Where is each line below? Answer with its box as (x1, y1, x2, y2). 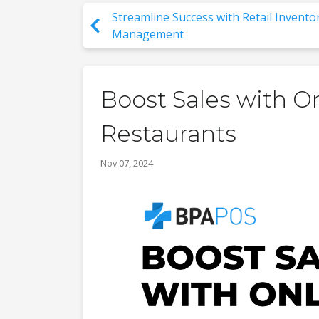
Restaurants (100, 120, 236, 147)
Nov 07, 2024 (100, 157, 153, 169)
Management (112, 26, 184, 42)
